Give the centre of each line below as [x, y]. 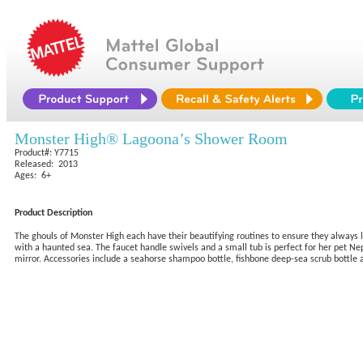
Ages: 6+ [33, 176]
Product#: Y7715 [47, 153]
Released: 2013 [46, 164]
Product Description [53, 213]
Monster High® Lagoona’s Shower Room [151, 139]
